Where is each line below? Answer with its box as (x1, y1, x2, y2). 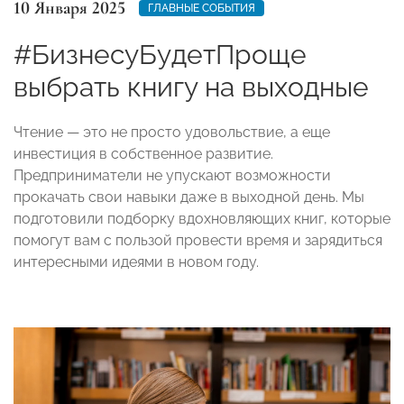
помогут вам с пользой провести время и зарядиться (14, 231, 382, 249)
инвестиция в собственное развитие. (14, 144, 273, 162)
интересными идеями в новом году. (14, 252, 259, 271)
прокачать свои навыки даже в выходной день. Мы (14, 188, 364, 206)
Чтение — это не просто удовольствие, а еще (14, 123, 330, 141)
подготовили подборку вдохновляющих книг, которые (14, 209, 390, 227)
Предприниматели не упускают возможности (14, 166, 331, 184)
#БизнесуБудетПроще (14, 38, 307, 70)
